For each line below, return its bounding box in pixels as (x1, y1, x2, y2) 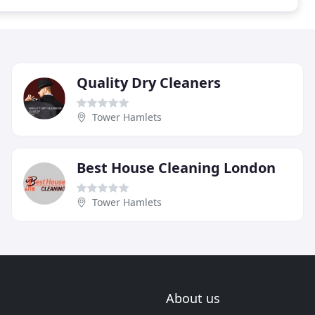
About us (166, 290, 220, 307)
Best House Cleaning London (77, 157, 276, 177)
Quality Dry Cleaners (77, 72, 221, 92)
